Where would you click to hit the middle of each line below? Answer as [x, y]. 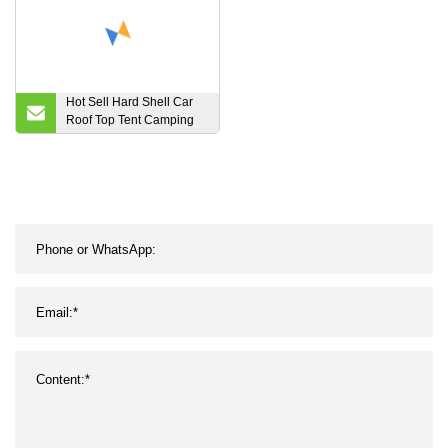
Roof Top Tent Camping [130, 120]
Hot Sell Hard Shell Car [129, 102]
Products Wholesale [120, 138]
